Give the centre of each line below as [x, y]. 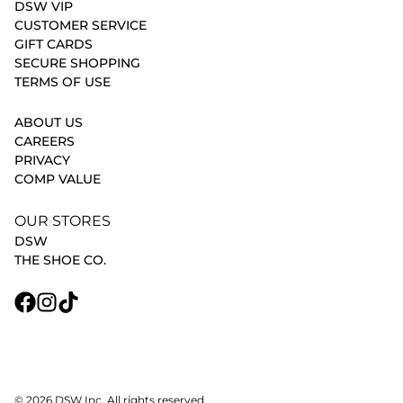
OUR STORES [63, 221]
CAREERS [45, 142]
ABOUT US [49, 123]
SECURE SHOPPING [77, 63]
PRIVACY [42, 161]
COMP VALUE [58, 179]
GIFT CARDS [54, 45]
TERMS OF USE [63, 82]
